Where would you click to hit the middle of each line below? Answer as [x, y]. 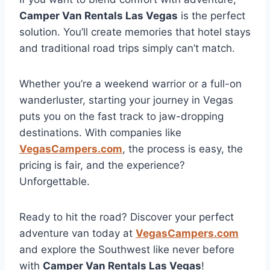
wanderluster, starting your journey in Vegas [126, 100]
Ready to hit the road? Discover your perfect [127, 217]
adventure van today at [77, 234]
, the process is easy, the [183, 149]
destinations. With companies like [100, 133]
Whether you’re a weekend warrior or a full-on [130, 84]
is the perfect [212, 16]
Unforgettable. [55, 182]
